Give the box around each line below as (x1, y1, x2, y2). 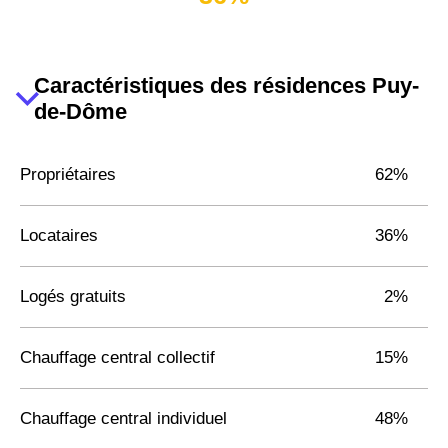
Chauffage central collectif (20, 347, 215, 367)
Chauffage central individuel (20, 408, 227, 428)
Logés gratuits (20, 286, 126, 306)
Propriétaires (20, 164, 116, 184)
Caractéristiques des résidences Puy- (34, 72, 420, 98)
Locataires (20, 225, 98, 245)
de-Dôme (34, 98, 128, 124)
